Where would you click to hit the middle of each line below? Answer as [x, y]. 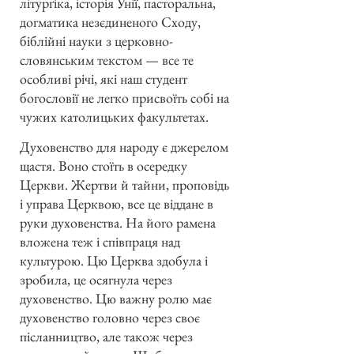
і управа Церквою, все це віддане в [117, 204]
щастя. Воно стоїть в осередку [104, 166]
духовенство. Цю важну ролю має [116, 299]
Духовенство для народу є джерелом [124, 147]
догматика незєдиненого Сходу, [110, 21]
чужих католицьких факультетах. [114, 116]
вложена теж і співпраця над [100, 242]
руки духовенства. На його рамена [118, 223]
